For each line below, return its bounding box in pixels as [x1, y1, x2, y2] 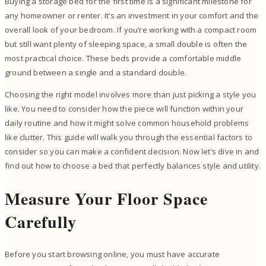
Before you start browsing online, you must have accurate [5, 248, 220, 259]
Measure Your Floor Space [5, 186, 208, 211]
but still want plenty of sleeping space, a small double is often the [5, 39, 248, 50]
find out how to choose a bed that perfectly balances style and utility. [5, 160, 261, 172]
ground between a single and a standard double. [5, 67, 187, 78]
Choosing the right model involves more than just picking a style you [5, 89, 256, 100]
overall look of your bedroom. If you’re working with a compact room [5, 24, 257, 36]
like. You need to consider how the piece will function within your [5, 103, 244, 115]
